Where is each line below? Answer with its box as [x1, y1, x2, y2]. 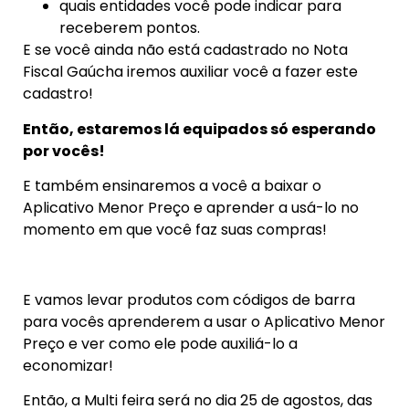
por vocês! [23, 140, 105, 162]
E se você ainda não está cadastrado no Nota [23, 39, 348, 61]
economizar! [23, 354, 113, 376]
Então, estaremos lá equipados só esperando [23, 118, 376, 140]
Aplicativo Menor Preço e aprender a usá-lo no [23, 196, 359, 218]
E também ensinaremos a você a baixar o [23, 174, 321, 196]
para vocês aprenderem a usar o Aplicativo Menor [23, 310, 385, 332]
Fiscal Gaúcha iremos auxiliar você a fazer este [23, 61, 358, 83]
